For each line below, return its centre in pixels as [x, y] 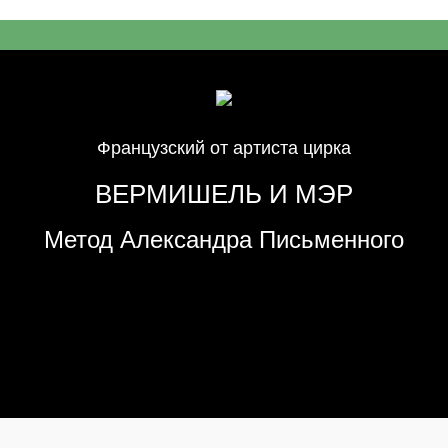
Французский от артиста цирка [224, 148]
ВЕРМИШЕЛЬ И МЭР [224, 194]
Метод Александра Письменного [224, 239]
